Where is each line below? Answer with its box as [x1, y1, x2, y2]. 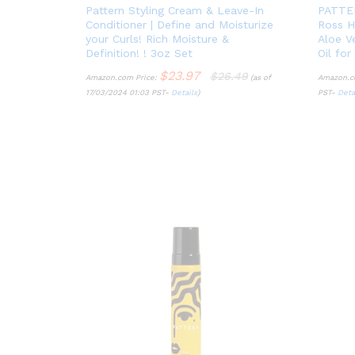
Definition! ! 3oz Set [86, 46, 193, 59]
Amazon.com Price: [86, 72, 159, 82]
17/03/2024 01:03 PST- [86, 87, 171, 97]
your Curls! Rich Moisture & [86, 32, 229, 45]
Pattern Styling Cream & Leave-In [86, 3, 264, 17]
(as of [248, 72, 271, 82]
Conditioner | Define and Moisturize [86, 17, 273, 31]
